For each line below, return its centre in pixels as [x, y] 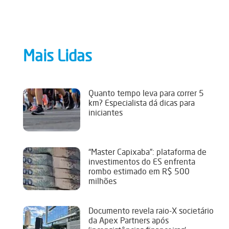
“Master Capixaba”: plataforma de [148, 152]
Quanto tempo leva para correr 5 [146, 93]
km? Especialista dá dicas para [142, 103]
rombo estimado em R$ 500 [139, 171]
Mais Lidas [58, 56]
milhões [103, 181]
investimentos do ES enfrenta [142, 162]
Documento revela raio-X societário [151, 211]
